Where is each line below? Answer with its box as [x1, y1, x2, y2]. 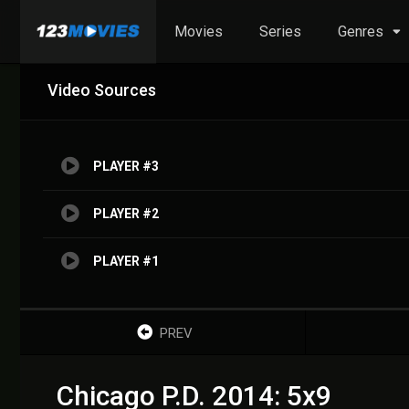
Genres [338, 23, 383, 40]
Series [259, 23, 301, 40]
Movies [174, 23, 223, 40]
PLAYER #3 [93, 159, 159, 173]
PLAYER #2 [93, 206, 159, 221]
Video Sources [47, 80, 156, 100]
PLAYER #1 [93, 254, 159, 268]
